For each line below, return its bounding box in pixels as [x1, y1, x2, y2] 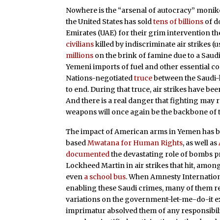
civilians [66, 39, 94, 49]
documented [66, 149, 110, 159]
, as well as [183, 138, 219, 147]
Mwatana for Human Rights [87, 138, 183, 147]
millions [66, 51, 94, 60]
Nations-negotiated [66, 73, 135, 82]
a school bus [84, 172, 126, 181]
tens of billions [153, 17, 205, 26]
